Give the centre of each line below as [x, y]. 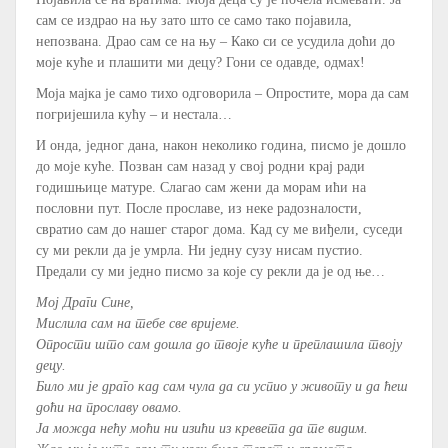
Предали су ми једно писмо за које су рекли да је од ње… [210, 271]
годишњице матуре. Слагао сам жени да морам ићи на [201, 187]
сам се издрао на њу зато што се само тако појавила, [194, 20]
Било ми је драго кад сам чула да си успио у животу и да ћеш [222, 386]
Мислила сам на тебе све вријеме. [138, 323]
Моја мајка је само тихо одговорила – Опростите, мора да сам [222, 93]
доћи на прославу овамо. [109, 407]
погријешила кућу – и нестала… [134, 114]
